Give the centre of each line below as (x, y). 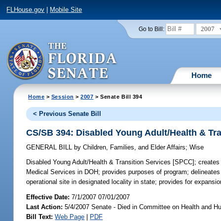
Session (62, 96)
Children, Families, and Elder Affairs (133, 147)
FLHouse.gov (26, 10)
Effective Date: (49, 197)
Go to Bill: (151, 29)
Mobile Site (66, 10)
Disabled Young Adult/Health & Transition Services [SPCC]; (111, 162)
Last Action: (45, 207)
